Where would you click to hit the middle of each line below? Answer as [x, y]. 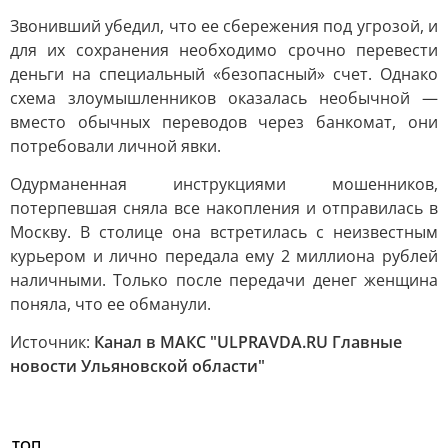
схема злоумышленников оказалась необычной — [224, 98]
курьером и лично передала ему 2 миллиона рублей [224, 256]
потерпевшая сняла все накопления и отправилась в [224, 208]
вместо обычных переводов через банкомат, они [224, 122]
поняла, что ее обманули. [110, 304]
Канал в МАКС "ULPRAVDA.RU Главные [248, 342]
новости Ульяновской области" [137, 366]
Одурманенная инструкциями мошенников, [224, 184]
